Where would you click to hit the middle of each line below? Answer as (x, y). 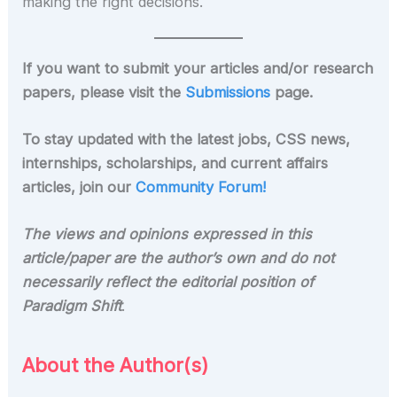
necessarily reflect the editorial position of (168, 282)
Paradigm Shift (72, 306)
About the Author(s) (116, 366)
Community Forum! (201, 187)
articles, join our (79, 187)
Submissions (228, 92)
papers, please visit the (104, 92)
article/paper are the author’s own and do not (179, 258)
